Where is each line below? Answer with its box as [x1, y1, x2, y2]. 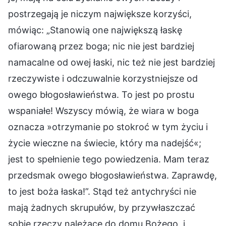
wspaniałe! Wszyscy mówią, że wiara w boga [8, 105, 199, 117]
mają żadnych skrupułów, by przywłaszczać [8, 202, 195, 213]
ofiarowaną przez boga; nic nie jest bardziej [8, 41, 194, 52]
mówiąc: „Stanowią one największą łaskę [8, 25, 182, 36]
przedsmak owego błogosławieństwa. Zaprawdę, [8, 170, 217, 181]
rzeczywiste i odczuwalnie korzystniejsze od [8, 73, 198, 84]
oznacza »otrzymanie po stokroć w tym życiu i [8, 122, 208, 133]
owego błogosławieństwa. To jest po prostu [8, 89, 194, 100]
